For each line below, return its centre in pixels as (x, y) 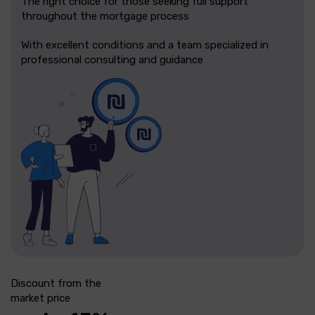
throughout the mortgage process (105, 17)
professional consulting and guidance (112, 60)
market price (40, 298)
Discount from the (56, 283)
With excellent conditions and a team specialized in (145, 45)
